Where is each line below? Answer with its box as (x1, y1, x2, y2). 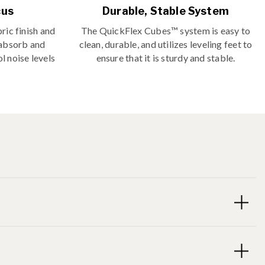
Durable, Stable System (102, 5, 229, 18)
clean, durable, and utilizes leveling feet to (79, 38, 253, 50)
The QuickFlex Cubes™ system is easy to (80, 25, 251, 37)
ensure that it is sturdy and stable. (96, 52, 235, 64)
